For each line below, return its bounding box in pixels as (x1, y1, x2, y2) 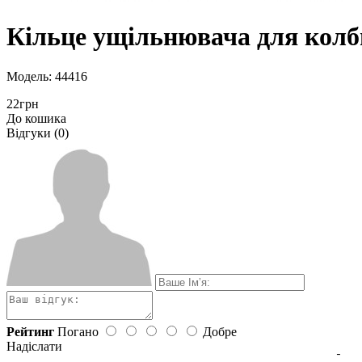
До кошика (6, 111, 66, 125)
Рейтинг (6, 324, 54, 339)
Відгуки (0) (6, 125, 69, 140)
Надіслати (6, 339, 62, 353)
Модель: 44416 (6, 69, 87, 83)
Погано (57, 324, 99, 339)
